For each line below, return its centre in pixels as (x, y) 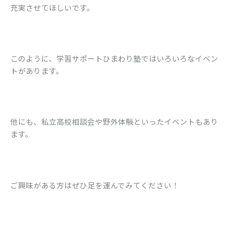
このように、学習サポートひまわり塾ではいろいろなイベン (114, 59)
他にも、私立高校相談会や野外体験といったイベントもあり (114, 122)
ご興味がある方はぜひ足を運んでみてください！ (95, 185)
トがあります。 (37, 71)
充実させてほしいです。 (52, 8)
